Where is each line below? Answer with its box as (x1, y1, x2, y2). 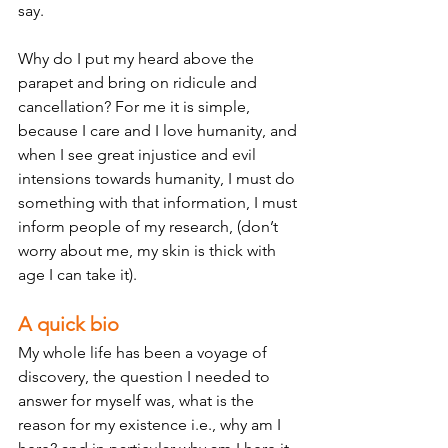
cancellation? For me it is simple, (18, 97, 254, 116)
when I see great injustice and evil (18, 145, 260, 164)
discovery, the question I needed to (18, 367, 274, 386)
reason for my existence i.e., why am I (18, 415, 285, 434)
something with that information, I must (18, 193, 301, 212)
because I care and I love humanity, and (18, 121, 301, 140)
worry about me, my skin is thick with (18, 241, 280, 260)
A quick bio (18, 312, 119, 336)
